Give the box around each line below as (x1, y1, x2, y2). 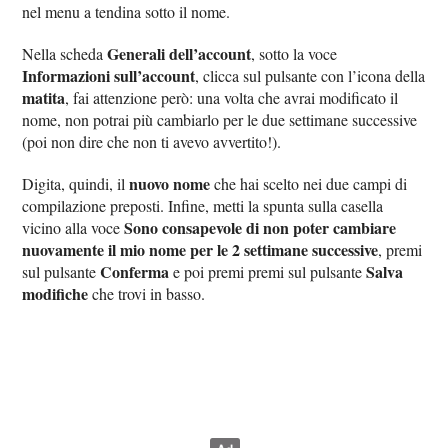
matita (22, 85, 66, 109)
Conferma (100, 259, 170, 283)
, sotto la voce (251, 42, 338, 64)
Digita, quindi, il (22, 172, 130, 194)
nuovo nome (129, 171, 211, 195)
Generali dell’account (107, 41, 252, 65)
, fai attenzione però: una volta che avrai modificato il (65, 86, 399, 108)
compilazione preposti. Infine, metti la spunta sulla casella (22, 194, 384, 216)
